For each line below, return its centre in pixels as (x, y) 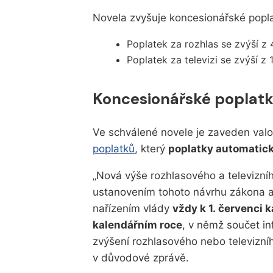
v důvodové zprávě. (141, 257)
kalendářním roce (137, 225)
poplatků (114, 148)
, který (151, 148)
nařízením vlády (133, 208)
